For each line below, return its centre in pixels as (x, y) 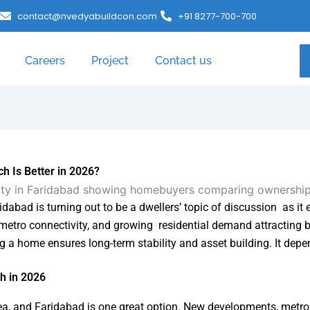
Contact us (183, 60)
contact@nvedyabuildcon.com (88, 16)
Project (110, 60)
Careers (45, 60)
